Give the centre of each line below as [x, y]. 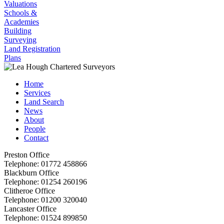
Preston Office [27, 154]
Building [18, 30]
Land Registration [32, 48]
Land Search [44, 101]
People [35, 128]
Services [37, 92]
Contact [36, 137]
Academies [21, 21]
